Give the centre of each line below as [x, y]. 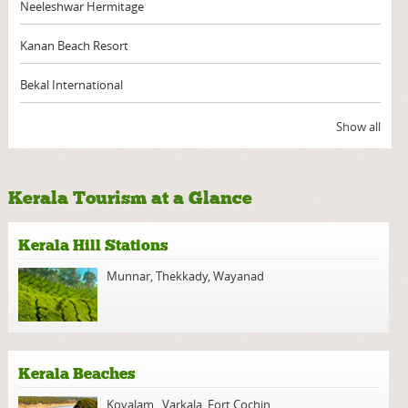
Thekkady [181, 276]
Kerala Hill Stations [94, 246]
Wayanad [238, 276]
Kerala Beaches [77, 374]
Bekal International [71, 85]
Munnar [129, 276]
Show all [358, 127]
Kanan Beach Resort [74, 46]
